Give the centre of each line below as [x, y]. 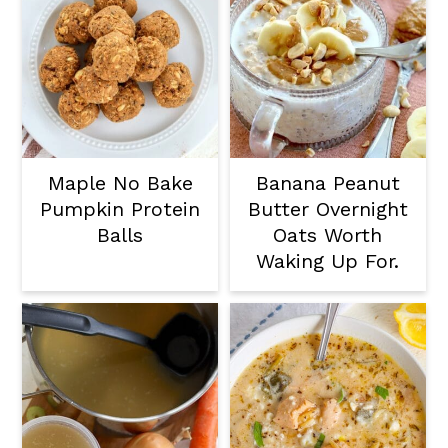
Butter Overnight [327, 209]
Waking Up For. [328, 261]
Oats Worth [328, 235]
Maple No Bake [120, 183]
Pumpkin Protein [120, 209]
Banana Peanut [327, 183]
